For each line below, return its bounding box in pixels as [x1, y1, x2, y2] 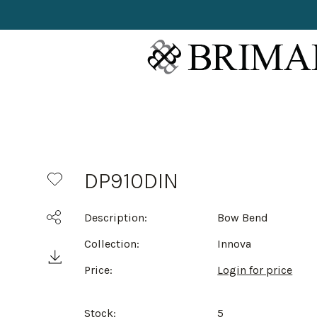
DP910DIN [84, 168, 178, 194]
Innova [217, 237, 252, 250]
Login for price [217, 263, 293, 277]
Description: [84, 211, 147, 224]
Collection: [84, 237, 139, 250]
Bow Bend [217, 211, 269, 224]
